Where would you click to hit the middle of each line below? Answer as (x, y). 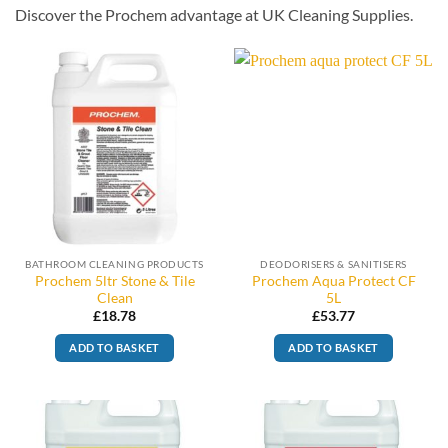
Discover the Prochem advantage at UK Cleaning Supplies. (214, 15)
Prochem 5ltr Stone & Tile (114, 280)
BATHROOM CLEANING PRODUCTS (114, 263)
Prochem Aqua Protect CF (333, 280)
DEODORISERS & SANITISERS (333, 263)
